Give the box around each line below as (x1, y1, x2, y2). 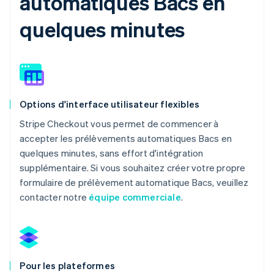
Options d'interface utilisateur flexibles (20, 97, 200, 110)
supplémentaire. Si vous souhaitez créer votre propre (20, 161, 246, 174)
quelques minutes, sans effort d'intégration (20, 146, 204, 159)
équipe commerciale (89, 190, 181, 203)
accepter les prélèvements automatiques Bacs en (20, 131, 232, 144)
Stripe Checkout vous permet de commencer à (20, 117, 219, 130)
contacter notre (20, 190, 89, 203)
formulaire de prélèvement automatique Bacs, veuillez (20, 176, 249, 188)
